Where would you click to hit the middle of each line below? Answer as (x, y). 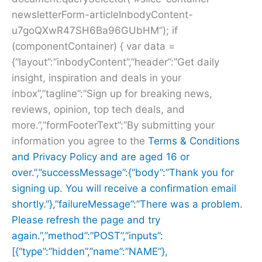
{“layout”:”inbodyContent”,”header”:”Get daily (116, 62)
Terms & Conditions (194, 141)
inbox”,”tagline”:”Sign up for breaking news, (112, 93)
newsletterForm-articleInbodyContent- (102, 14)
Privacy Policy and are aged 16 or (111, 156)
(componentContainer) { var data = (93, 46)
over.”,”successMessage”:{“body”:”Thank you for (123, 172)
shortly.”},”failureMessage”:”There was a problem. (127, 204)
